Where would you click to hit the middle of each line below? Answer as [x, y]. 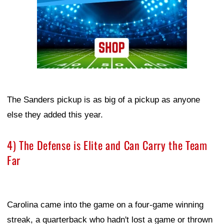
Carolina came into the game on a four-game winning [105, 205]
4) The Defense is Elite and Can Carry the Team [107, 145]
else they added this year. [55, 115]
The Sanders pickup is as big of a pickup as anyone [103, 100]
